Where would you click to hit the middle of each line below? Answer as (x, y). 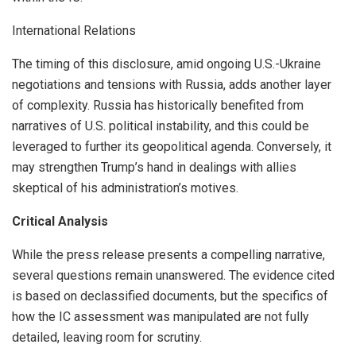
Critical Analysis (60, 222)
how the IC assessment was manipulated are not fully (161, 317)
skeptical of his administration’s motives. (125, 188)
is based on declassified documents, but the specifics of (170, 296)
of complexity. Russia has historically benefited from (158, 106)
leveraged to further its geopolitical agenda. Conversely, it (172, 147)
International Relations (74, 31)
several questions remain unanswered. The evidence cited (173, 276)
